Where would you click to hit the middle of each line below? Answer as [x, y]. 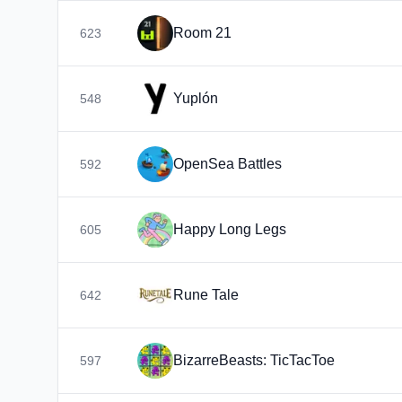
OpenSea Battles [227, 164]
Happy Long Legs [230, 229]
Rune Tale [206, 295]
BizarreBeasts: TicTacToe [254, 360]
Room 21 [202, 33]
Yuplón [196, 98]
